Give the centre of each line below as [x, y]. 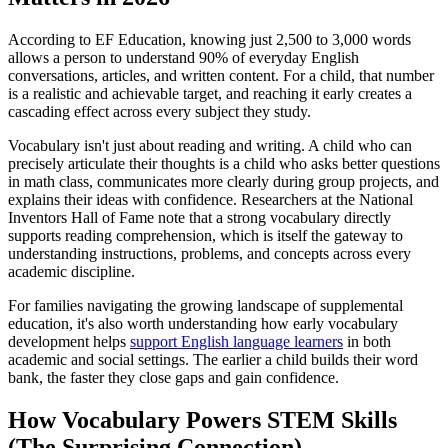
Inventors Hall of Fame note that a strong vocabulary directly [199, 217]
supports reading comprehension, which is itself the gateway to [205, 235]
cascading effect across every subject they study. [159, 111]
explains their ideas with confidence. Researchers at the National [210, 199]
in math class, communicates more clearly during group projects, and [223, 181]
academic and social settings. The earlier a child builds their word [213, 359]
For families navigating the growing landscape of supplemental [205, 305]
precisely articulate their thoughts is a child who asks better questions [224, 163]
